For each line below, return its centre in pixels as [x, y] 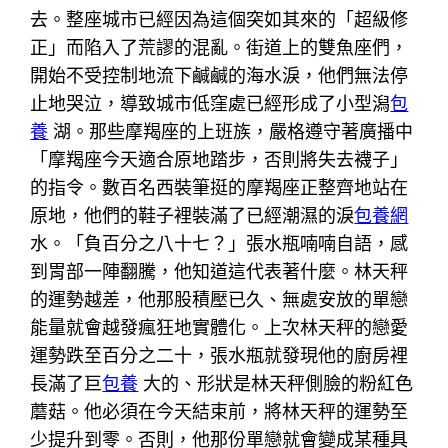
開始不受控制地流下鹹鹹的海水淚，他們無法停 [219, 75]
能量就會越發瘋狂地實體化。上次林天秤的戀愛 [219, 327]
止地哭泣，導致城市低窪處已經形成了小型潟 [210, 103]
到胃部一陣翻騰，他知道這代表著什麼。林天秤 [219, 271]
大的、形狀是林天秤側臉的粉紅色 [276, 383]
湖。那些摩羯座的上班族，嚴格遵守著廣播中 [231, 131]
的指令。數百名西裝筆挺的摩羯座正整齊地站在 [219, 187]
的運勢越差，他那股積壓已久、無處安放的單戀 [219, 299]
